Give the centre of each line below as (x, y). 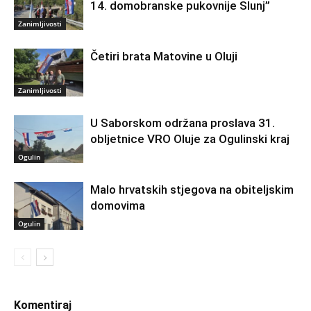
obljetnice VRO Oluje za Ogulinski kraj (190, 139)
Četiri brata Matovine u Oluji (164, 56)
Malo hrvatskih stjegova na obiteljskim (192, 190)
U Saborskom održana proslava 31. (183, 123)
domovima (118, 205)
